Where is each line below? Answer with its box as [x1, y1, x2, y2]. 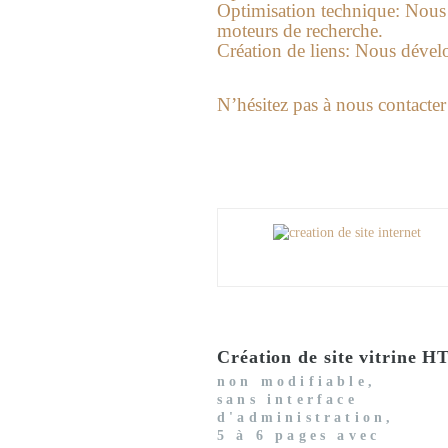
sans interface [217, 391, 358, 407]
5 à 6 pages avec [217, 427, 381, 443]
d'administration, [217, 409, 395, 425]
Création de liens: [217, 40, 350, 61]
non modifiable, [217, 373, 376, 389]
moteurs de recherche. [217, 20, 383, 41]
